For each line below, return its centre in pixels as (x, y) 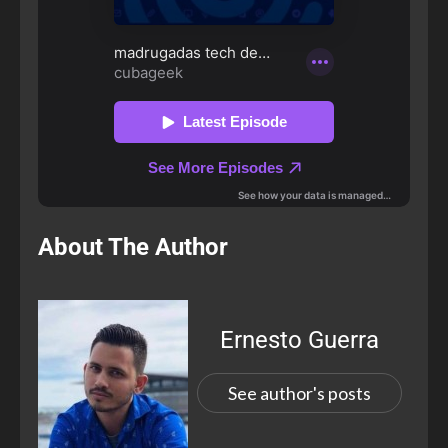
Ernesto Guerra (299, 339)
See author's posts (299, 392)
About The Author (133, 246)
